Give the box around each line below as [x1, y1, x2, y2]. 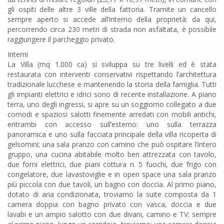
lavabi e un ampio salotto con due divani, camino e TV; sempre [7, 209, 216, 219]
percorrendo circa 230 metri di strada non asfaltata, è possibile [7, 24, 216, 34]
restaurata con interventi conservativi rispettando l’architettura [7, 69, 216, 79]
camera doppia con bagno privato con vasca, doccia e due [7, 199, 216, 209]
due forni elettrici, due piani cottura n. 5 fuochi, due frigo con [7, 159, 216, 169]
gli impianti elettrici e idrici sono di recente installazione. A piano [7, 89, 216, 99]
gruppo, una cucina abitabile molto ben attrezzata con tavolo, [7, 149, 216, 159]
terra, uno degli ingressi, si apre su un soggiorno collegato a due [7, 99, 216, 109]
